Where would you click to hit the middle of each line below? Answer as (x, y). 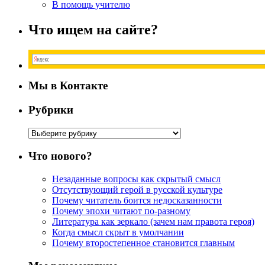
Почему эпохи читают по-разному (121, 211)
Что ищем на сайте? (93, 29)
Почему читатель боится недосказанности (137, 201)
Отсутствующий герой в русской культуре (137, 190)
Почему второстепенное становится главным (143, 243)
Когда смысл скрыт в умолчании (118, 232)
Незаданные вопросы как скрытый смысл (136, 179)
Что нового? (60, 156)
